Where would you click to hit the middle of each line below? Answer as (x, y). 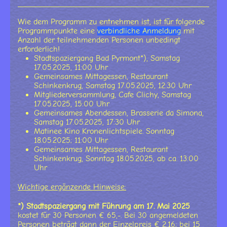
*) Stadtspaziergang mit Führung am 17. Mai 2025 (104, 206)
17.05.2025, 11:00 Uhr (71, 67)
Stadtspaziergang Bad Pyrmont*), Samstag (107, 58)
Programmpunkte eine (58, 31)
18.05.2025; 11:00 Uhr (71, 140)
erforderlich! (39, 49)
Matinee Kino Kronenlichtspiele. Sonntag (104, 131)
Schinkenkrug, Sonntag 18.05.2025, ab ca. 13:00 (116, 158)
